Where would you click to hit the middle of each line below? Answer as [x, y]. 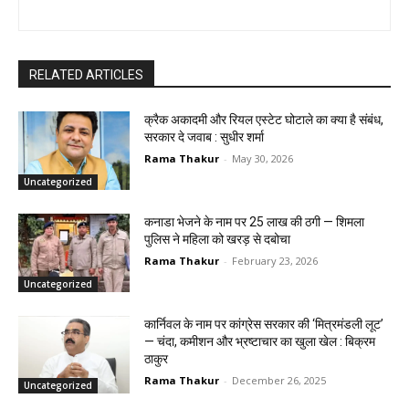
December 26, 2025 [279, 380]
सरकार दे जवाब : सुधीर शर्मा [204, 137]
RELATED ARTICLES [86, 75]
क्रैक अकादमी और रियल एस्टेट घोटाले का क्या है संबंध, [264, 120]
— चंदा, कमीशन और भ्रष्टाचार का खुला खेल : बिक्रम [260, 341]
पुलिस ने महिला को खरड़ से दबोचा [218, 239]
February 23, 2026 [275, 260]
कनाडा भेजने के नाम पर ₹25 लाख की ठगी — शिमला [255, 221]
